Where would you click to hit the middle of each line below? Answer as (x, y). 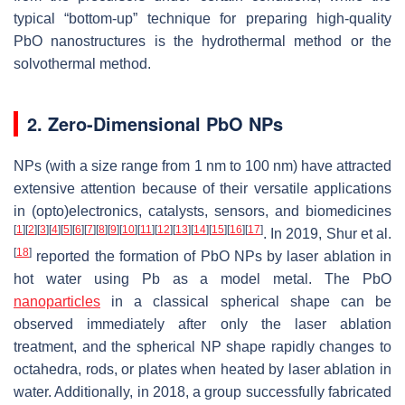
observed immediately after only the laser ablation (202, 324)
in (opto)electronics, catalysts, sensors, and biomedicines (202, 211)
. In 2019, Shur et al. (327, 233)
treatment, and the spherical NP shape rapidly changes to (202, 346)
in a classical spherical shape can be (246, 301)
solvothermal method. (82, 63)
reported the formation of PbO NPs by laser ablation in (212, 256)
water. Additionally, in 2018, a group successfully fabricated (202, 391)
